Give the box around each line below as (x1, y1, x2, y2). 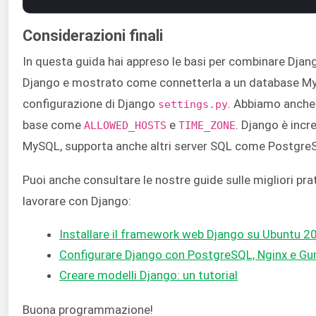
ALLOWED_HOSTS (84, 119, 166, 131)
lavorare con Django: (23, 193, 131, 208)
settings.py (158, 97, 228, 110)
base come (23, 117, 84, 132)
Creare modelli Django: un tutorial (59, 268, 238, 283)
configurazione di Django (23, 96, 158, 111)
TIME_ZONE (178, 119, 236, 131)
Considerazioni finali (23, 26, 163, 44)
